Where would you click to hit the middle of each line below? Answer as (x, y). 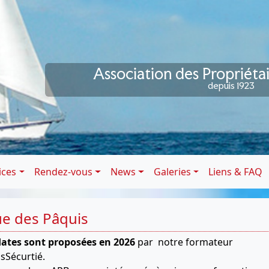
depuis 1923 (231, 86)
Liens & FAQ (236, 172)
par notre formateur (184, 242)
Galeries (172, 172)
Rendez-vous (64, 172)
